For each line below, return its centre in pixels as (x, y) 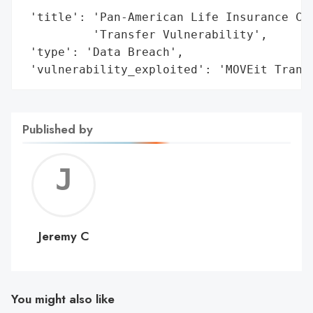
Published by (58, 129)
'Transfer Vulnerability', (145, 34)
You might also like (63, 299)
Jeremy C (64, 236)
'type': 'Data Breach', (103, 52)
